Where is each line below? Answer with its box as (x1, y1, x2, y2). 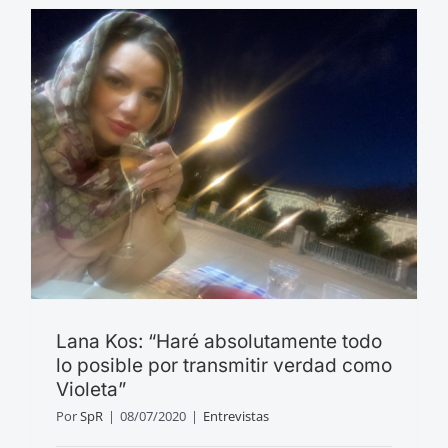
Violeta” (56, 377, 126, 401)
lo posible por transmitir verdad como (56, 353, 392, 377)
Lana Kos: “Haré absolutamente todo (56, 329, 382, 353)
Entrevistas (203, 406, 269, 425)
